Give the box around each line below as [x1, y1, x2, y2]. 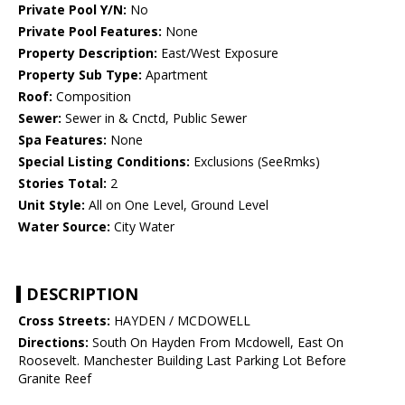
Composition [52, 88, 131, 106]
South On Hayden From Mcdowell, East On [89, 334, 344, 352]
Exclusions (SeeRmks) [190, 153, 320, 171]
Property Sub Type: [18, 66, 142, 84]
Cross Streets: [18, 312, 110, 330]
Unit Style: [18, 196, 85, 214]
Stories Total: [18, 174, 107, 193]
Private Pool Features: [18, 23, 162, 41]
